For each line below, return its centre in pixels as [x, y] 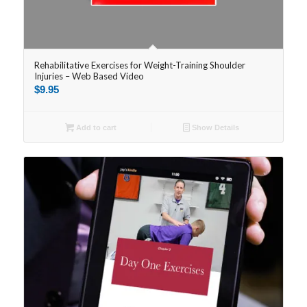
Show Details [215, 127]
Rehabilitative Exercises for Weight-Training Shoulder [139, 65]
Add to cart [95, 127]
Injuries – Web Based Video [89, 76]
